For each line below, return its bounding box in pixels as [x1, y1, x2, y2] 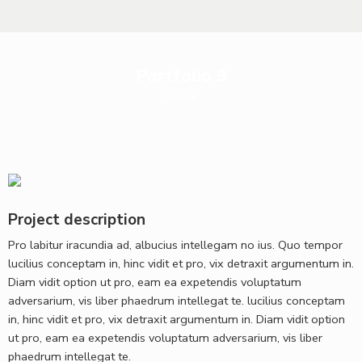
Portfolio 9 [135, 63, 227, 88]
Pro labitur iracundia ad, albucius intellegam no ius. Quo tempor [8, 237, 343, 254]
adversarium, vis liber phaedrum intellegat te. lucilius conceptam [8, 293, 345, 309]
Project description [8, 209, 145, 230]
